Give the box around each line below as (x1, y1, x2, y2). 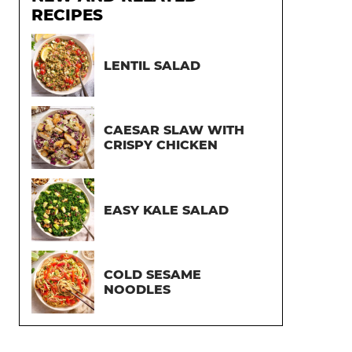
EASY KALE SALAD (104, 202, 229, 218)
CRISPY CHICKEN (104, 137, 218, 152)
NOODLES (104, 282, 170, 297)
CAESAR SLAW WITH (104, 123, 244, 137)
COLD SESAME (104, 267, 201, 282)
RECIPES (31, 5, 103, 24)
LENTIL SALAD (104, 57, 200, 73)
